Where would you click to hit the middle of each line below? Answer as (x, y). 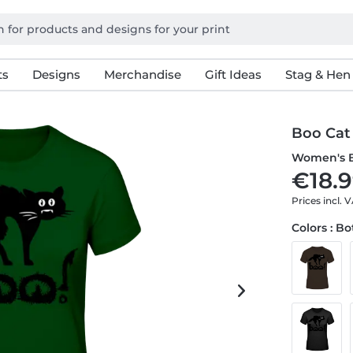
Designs (56, 74)
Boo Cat (321, 133)
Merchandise (142, 74)
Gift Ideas (233, 74)
